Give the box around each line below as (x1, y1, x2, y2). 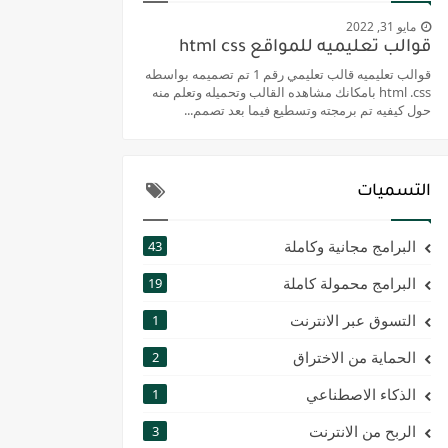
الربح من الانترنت (309, 420, 416, 441)
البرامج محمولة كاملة (283, 272, 416, 293)
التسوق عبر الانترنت (290, 309, 416, 330)
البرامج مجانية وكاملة (284, 235, 416, 256)
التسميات (357, 182, 431, 201)
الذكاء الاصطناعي (306, 383, 416, 404)
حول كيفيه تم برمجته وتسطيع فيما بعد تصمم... (184, 100, 431, 119)
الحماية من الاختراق (293, 346, 416, 367)
